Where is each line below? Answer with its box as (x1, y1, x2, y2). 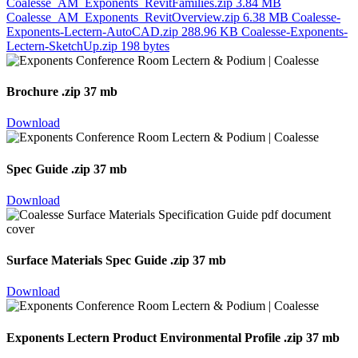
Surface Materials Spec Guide (6, 253, 170, 268)
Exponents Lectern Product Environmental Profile (6, 330, 284, 344)
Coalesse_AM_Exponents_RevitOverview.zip (6, 10, 243, 24)
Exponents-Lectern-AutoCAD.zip (6, 24, 181, 38)
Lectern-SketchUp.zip (6, 38, 121, 53)
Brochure (6, 85, 62, 99)
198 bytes (121, 38, 169, 53)
